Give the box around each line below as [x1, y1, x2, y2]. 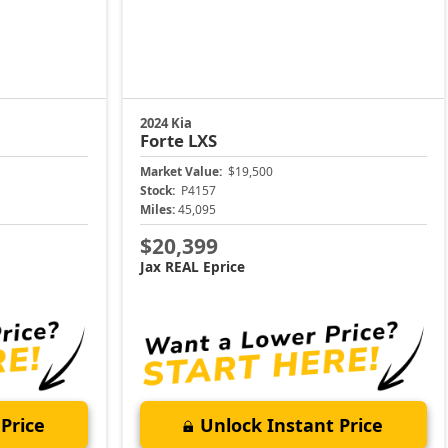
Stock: [140, 182, 176, 200]
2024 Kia [140, 114, 193, 133]
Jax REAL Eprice [140, 256, 246, 276]
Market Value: [140, 163, 223, 181]
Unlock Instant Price [200, 412, 384, 437]
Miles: [140, 201, 176, 219]
